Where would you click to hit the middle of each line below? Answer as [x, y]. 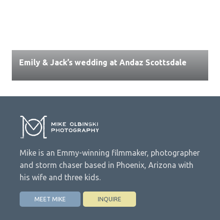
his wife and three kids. [60, 177]
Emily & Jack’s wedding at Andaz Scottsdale [103, 62]
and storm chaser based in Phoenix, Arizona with [107, 165]
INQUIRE [110, 199]
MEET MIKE [50, 199]
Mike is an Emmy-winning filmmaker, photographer [110, 152]
